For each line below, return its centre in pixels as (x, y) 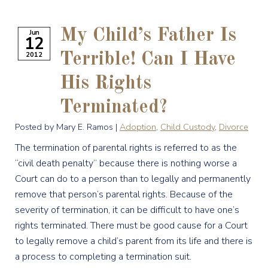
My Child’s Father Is (148, 36)
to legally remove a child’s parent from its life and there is (134, 241)
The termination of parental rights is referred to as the (126, 148)
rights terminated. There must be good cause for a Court (131, 226)
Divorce (234, 127)
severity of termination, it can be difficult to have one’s (127, 210)
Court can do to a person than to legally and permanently (133, 179)
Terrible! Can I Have (148, 60)
